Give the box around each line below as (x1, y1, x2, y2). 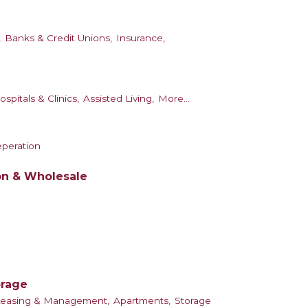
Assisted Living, (83, 93, 154, 104)
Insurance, (116, 32, 165, 44)
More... (158, 93, 190, 104)
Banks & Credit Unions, (5, 32, 112, 44)
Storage (175, 295, 211, 307)
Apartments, (113, 295, 170, 307)
